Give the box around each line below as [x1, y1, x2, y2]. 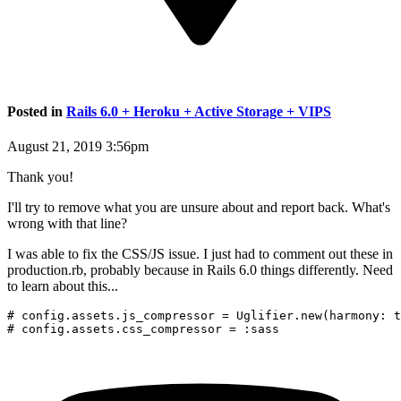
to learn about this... [7, 278, 118, 294]
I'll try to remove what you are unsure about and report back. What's [7, 200, 390, 216]
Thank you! [7, 169, 73, 185]
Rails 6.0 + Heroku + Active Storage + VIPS [66, 103, 331, 119]
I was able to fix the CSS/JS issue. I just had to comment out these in [7, 246, 393, 262]
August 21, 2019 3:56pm [7, 139, 149, 155]
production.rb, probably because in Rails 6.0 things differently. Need [7, 262, 393, 278]
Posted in [7, 103, 66, 119]
